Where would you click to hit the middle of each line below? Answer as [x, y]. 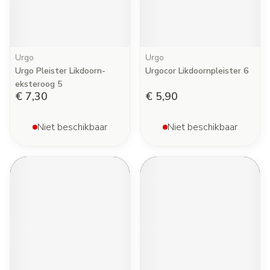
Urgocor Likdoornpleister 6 [197, 71]
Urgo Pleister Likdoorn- [60, 71]
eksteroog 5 [39, 84]
